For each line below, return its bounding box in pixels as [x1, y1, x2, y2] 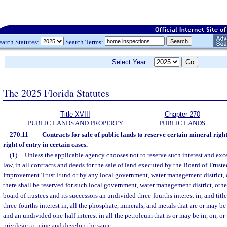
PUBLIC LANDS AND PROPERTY [27, 119, 123, 127]
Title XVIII [60, 110, 90, 118]
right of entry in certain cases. [3, 141, 88, 148]
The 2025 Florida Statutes [3, 86, 109, 100]
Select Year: [112, 58, 154, 66]
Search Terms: [64, 37, 105, 46]
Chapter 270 [164, 110, 200, 118]
